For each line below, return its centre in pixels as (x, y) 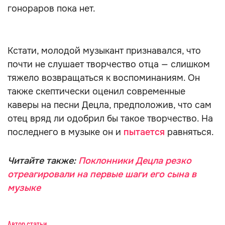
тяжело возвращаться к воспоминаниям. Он (104, 78)
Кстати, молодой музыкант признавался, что (104, 51)
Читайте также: (43, 161)
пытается (144, 132)
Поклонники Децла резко (135, 161)
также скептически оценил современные (96, 91)
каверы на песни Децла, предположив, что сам (109, 105)
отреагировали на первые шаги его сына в (102, 174)
